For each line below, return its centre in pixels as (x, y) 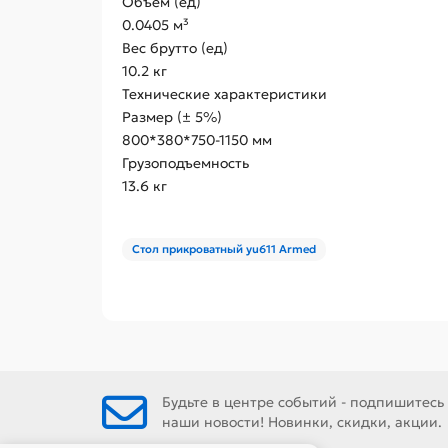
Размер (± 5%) (172, 117)
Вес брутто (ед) (175, 48)
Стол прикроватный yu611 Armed (224, 249)
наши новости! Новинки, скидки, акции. (302, 422)
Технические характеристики (224, 94)
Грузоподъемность (185, 163)
